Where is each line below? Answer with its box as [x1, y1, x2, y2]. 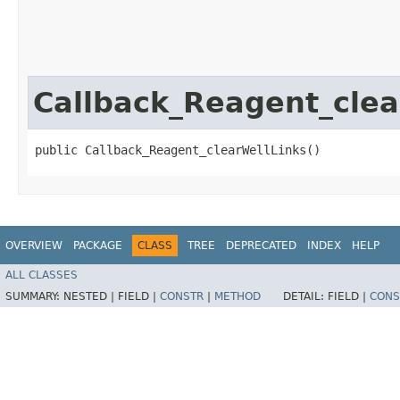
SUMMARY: [5, 290, 63, 304]
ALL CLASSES [5, 269, 78, 282]
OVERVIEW [5, 238, 62, 252]
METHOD [214, 290, 261, 304]
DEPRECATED [226, 238, 296, 252]
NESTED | [63, 290, 118, 304]
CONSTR [160, 290, 204, 304]
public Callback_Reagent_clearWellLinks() [35, 142, 321, 157]
